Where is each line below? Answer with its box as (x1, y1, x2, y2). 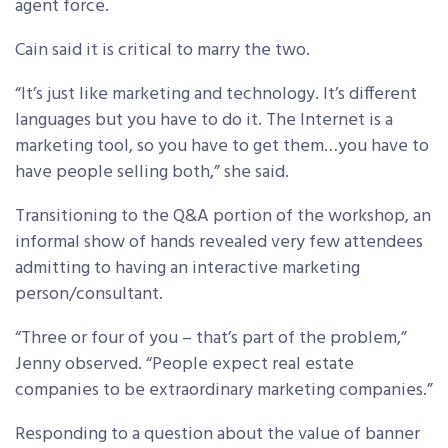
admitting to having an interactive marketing (15, 254, 360, 283)
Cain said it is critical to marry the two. (15, 36, 310, 65)
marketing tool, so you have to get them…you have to (15, 132, 429, 161)
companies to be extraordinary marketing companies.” (15, 376, 433, 405)
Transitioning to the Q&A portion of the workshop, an (15, 202, 431, 231)
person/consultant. (15, 280, 163, 309)
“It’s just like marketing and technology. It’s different (15, 80, 417, 109)
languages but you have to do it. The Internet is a (15, 106, 393, 135)
